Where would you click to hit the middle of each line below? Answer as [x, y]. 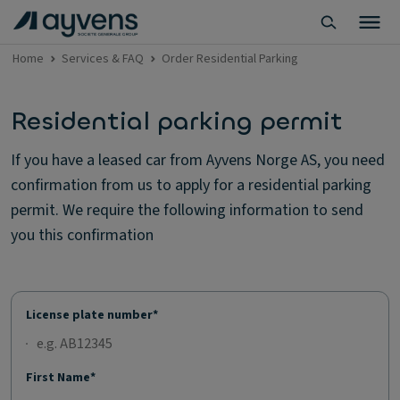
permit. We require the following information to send [187, 210]
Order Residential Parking [230, 59]
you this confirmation [82, 235]
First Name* [61, 378]
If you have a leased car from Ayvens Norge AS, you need [198, 160]
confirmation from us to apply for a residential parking [191, 185]
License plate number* [92, 315]
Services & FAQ [103, 59]
